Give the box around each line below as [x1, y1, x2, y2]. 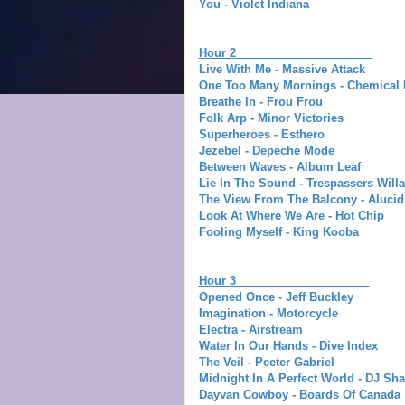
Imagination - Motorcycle [198, 306, 338, 320]
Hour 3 [198, 273, 370, 287]
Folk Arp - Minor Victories [198, 110, 344, 125]
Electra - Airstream [198, 322, 303, 336]
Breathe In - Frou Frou [198, 94, 323, 108]
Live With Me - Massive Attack [198, 61, 365, 76]
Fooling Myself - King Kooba [198, 224, 359, 239]
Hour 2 [198, 45, 373, 60]
